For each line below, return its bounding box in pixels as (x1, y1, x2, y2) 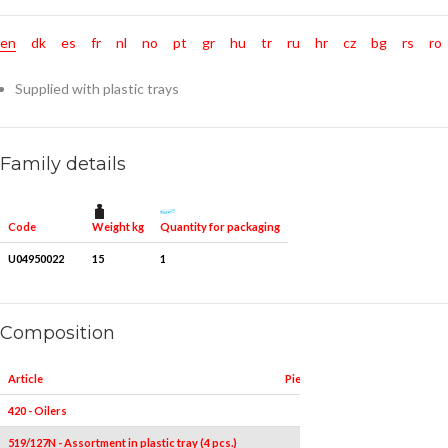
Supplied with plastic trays (15, 80, 179, 98)
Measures (335, 372, 387, 386)
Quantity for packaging (160, 219, 280, 233)
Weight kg (92, 219, 144, 233)
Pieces (285, 372, 319, 386)
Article (8, 372, 43, 386)
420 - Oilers (8, 404, 67, 418)
